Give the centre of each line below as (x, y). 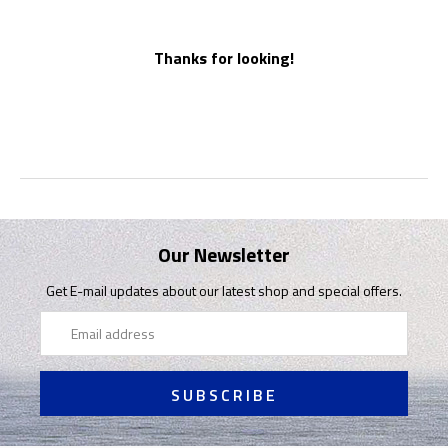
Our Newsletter (224, 255)
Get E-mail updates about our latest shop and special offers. (224, 291)
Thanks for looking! (224, 58)
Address (65, 343)
